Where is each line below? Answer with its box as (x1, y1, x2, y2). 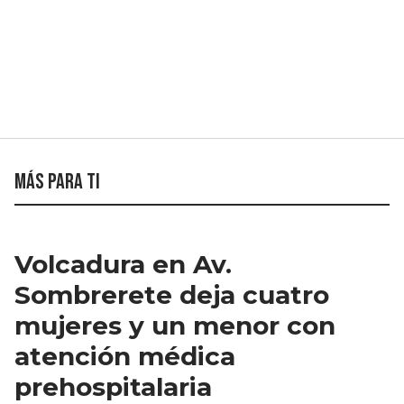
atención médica (14, 341, 235, 372)
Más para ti (14, 169, 100, 196)
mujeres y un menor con (14, 310, 335, 342)
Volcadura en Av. (14, 249, 232, 280)
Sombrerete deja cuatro (14, 280, 329, 311)
